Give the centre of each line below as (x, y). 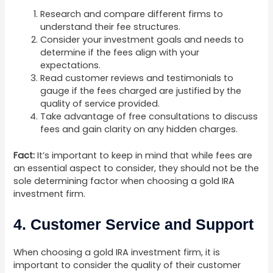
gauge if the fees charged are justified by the (141, 90)
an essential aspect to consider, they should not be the (136, 168)
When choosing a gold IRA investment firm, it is (117, 253)
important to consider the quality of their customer (127, 265)
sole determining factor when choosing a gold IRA (124, 181)
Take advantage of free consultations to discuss (149, 116)
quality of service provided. (100, 103)
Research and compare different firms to (132, 14)
